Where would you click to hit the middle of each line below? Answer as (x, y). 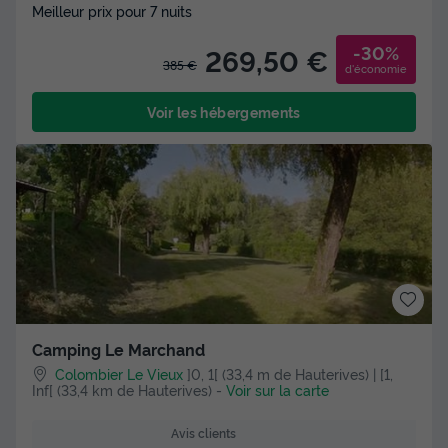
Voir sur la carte (277, 389)
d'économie (376, 67)
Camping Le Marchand (118, 348)
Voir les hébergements (224, 111)
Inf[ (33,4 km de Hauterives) (122, 389)
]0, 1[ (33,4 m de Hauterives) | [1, (290, 373)
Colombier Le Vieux (119, 373)
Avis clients (203, 432)
